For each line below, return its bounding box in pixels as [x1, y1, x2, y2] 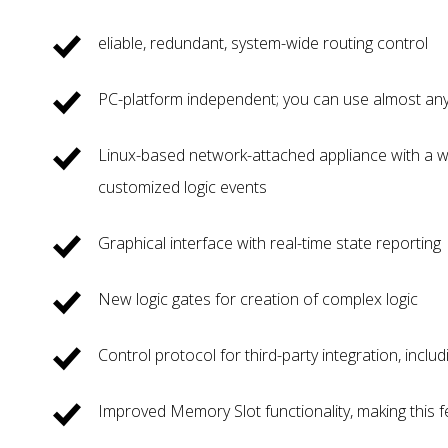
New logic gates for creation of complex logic [98, 287, 419, 310]
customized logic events [98, 175, 268, 198]
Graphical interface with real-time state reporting [98, 231, 442, 254]
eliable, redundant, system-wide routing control [98, 31, 429, 54]
